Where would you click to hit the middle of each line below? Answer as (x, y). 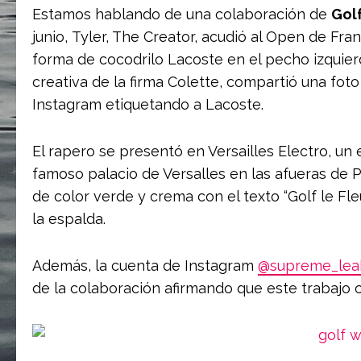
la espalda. (69, 219)
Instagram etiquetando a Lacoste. (148, 104)
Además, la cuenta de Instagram (145, 266)
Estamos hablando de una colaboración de (182, 14)
